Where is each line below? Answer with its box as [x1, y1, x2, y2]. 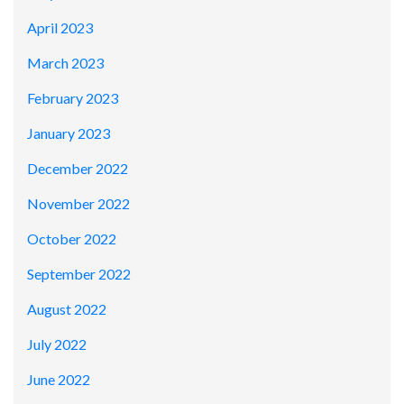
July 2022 [27, 335, 87, 353]
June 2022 [27, 371, 90, 389]
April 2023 [27, 19, 93, 37]
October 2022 [27, 230, 116, 248]
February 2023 [27, 89, 118, 107]
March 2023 [27, 54, 104, 72]
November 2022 [27, 195, 130, 213]
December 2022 [27, 160, 128, 178]
